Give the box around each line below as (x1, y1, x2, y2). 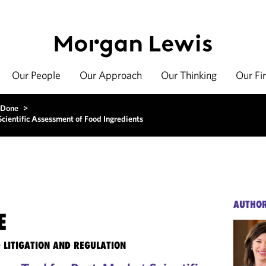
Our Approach (80, 68, 142, 82)
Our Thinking (161, 68, 217, 82)
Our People (12, 68, 61, 82)
